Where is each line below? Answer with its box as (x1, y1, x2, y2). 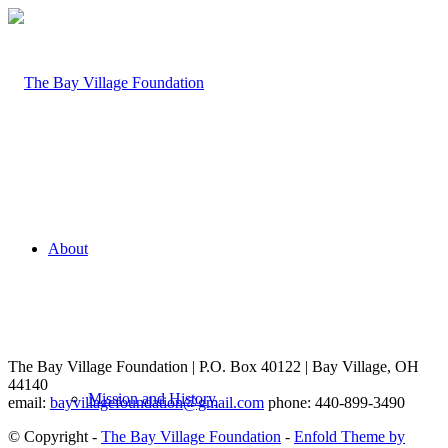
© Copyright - (8, 428, 101, 445)
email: (8, 394, 50, 411)
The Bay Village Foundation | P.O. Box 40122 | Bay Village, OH (8, 358, 419, 375)
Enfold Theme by (294, 428, 405, 445)
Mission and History (88, 390, 216, 407)
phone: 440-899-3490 (264, 394, 405, 411)
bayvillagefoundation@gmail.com (50, 394, 264, 411)
